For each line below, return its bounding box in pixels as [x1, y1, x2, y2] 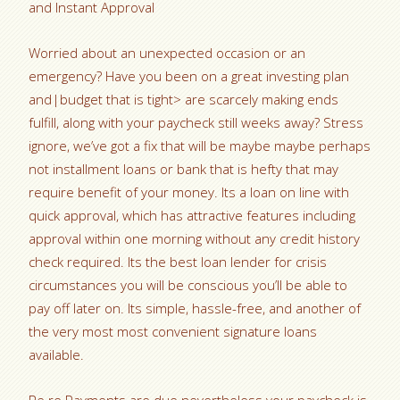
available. [29, 346, 85, 363]
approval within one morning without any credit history [29, 229, 361, 247]
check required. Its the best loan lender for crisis [29, 253, 328, 271]
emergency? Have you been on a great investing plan [29, 67, 350, 85]
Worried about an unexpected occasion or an [29, 44, 306, 62]
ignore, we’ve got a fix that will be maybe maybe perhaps [29, 137, 371, 154]
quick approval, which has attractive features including [29, 206, 356, 224]
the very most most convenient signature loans [29, 322, 318, 340]
